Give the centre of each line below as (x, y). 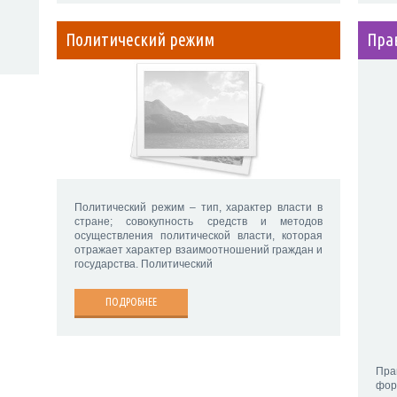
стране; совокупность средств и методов (198, 222)
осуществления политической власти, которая (198, 236)
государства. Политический (144, 265)
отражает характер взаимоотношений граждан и (198, 250)
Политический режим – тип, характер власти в (198, 208)
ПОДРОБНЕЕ (131, 302)
